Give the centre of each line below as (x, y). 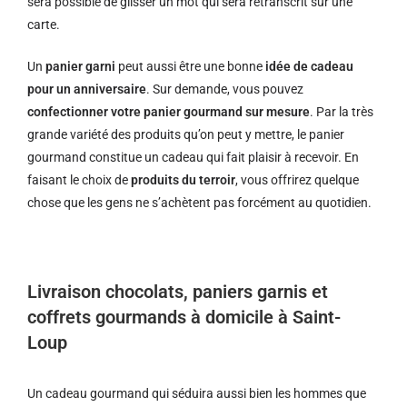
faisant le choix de (79, 180)
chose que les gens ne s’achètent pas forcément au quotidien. (199, 203)
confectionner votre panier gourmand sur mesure (169, 112)
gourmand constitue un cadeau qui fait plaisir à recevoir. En (193, 157)
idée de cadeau (309, 66)
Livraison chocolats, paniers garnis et (178, 292)
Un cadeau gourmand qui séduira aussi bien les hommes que (197, 393)
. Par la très (342, 112)
